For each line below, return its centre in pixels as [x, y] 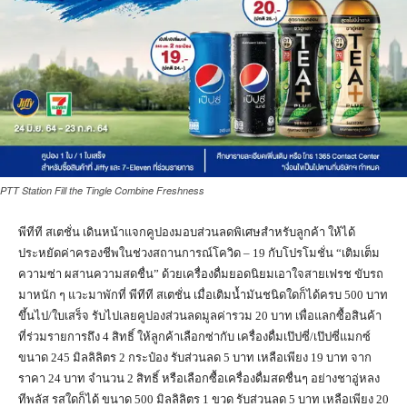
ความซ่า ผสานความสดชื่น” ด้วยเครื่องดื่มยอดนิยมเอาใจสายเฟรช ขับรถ [201, 274]
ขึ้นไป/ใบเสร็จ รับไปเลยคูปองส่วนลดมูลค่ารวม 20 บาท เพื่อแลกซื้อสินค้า [200, 316]
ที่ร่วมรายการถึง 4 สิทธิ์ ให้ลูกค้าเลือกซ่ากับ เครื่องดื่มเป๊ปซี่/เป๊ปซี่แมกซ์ [194, 337]
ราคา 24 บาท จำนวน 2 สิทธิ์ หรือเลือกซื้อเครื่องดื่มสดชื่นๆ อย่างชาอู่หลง [199, 379]
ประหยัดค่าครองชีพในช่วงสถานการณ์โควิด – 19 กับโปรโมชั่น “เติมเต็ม [199, 253]
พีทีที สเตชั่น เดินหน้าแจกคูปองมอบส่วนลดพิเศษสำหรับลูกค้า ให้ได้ [187, 233]
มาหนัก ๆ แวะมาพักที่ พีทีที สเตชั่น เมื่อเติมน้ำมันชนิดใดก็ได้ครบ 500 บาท [203, 295]
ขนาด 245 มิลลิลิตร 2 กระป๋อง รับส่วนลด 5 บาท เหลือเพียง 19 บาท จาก [195, 358]
